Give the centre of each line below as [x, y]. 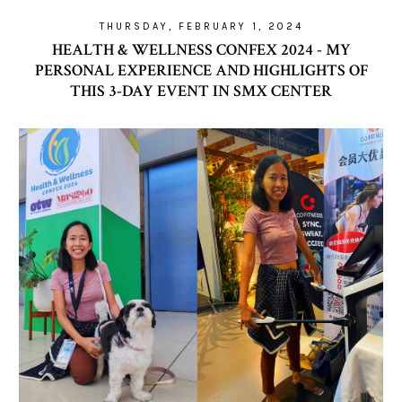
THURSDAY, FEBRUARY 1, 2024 [201, 26]
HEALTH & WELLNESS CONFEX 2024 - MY [201, 50]
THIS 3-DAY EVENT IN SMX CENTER [201, 91]
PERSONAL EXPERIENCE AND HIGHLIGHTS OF [201, 70]
